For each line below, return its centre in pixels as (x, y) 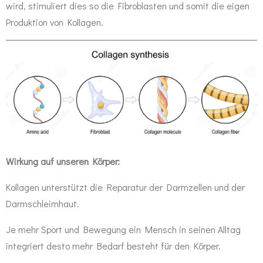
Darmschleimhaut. (44, 203)
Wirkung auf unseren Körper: (63, 161)
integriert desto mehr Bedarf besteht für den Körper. (114, 245)
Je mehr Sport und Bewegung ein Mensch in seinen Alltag (123, 229)
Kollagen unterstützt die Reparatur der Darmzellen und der (125, 187)
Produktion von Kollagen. (56, 22)
